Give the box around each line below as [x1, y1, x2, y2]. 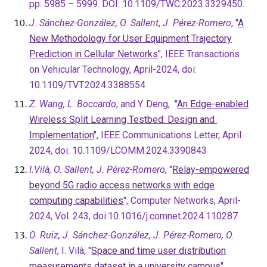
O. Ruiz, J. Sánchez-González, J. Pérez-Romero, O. [29, 229, 235, 241]
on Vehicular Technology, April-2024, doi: [29, 64, 197, 75]
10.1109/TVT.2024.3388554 [29, 79, 146, 91]
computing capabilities [29, 195, 124, 206]
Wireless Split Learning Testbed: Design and [29, 114, 218, 125]
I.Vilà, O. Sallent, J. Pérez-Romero [29, 164, 166, 175]
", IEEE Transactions [158, 48, 240, 60]
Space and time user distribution [91, 245, 226, 256]
